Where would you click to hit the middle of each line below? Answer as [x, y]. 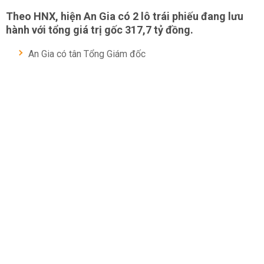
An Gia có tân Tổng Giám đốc [87, 54]
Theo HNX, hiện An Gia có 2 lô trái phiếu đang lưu [125, 16]
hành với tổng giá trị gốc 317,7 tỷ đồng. [100, 30]
